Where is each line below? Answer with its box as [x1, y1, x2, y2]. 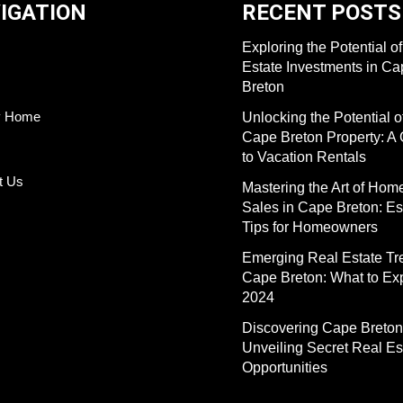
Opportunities [242, 360, 327, 375]
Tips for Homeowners [242, 219, 378, 235]
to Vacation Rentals [242, 149, 366, 165]
